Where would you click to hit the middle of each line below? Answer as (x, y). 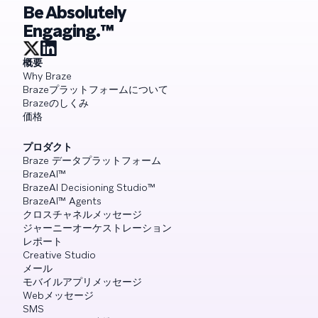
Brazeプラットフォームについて (95, 90)
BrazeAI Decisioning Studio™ (89, 188)
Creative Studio (59, 255)
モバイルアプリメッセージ (82, 282)
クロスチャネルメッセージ (82, 215)
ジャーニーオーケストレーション (97, 228)
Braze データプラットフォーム (92, 161)
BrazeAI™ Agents (62, 201)
